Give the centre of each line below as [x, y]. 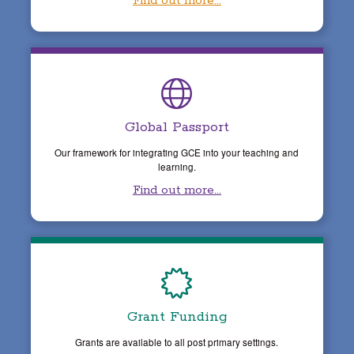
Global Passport [177, 127]
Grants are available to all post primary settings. [177, 342]
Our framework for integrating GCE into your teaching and [177, 152]
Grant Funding [177, 316]
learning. [177, 166]
